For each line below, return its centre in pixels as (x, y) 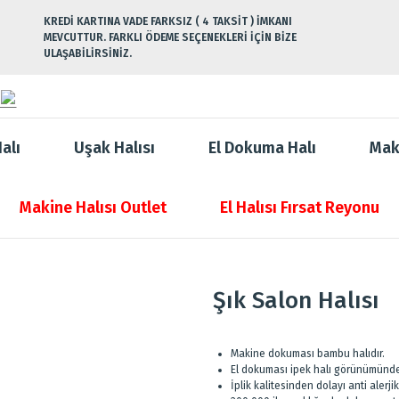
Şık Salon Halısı (296, 301)
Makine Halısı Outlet (93, 208)
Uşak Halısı (114, 148)
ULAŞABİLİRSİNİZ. (88, 53)
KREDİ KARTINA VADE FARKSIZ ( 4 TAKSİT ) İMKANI (168, 21)
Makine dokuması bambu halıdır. (308, 354)
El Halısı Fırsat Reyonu (300, 208)
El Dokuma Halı (262, 148)
